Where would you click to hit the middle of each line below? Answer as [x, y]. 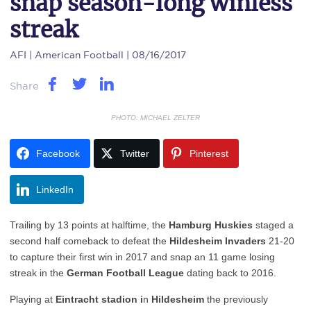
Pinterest [209, 153]
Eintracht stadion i [99, 299]
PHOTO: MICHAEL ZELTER [155, 118]
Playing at [33, 299]
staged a [273, 225]
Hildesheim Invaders [218, 241]
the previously [237, 299]
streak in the [38, 273]
